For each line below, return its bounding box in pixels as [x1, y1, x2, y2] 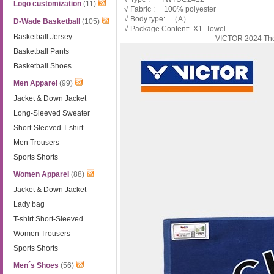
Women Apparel [13, 170, 70, 179]
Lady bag [13, 200, 45, 209]
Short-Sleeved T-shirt [13, 124, 84, 132]
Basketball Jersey [13, 32, 73, 41]
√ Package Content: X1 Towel [120, 24, 226, 33]
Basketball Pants [13, 47, 70, 56]
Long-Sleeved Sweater [13, 109, 91, 117]
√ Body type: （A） [120, 15, 190, 23]
